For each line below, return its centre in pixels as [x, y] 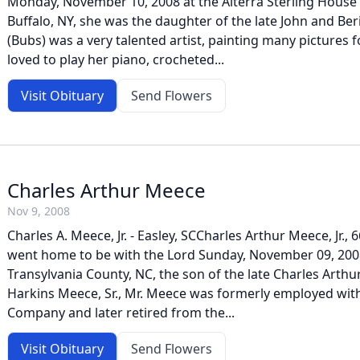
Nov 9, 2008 [39, 211]
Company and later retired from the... [121, 313]
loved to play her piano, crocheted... [116, 59]
